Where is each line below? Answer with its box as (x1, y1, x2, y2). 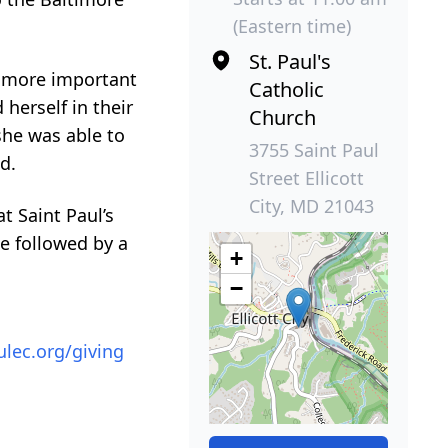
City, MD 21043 (249, 193, 375, 218)
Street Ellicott (249, 165, 365, 190)
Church (249, 103, 317, 131)
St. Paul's (249, 47, 332, 75)
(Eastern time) (233, 13, 352, 38)
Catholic (249, 75, 325, 103)
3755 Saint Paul (249, 137, 380, 162)
